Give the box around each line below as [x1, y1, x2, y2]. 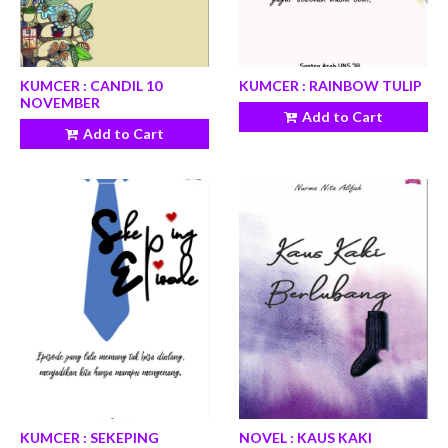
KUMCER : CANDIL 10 [20, 77, 162, 94]
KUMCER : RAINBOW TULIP [239, 77, 422, 94]
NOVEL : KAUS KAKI [239, 429, 372, 446]
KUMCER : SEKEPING [20, 429, 159, 446]
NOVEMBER [20, 94, 100, 111]
